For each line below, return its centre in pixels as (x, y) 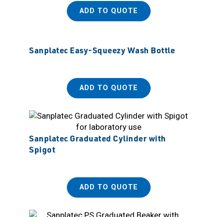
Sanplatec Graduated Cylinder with (98, 138)
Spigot (42, 149)
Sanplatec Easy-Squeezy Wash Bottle (102, 50)
